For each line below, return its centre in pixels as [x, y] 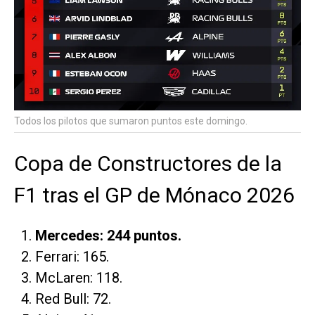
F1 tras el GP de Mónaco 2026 [154, 195]
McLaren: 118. [79, 277]
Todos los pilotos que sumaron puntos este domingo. [131, 121]
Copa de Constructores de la [148, 163]
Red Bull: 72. [73, 298]
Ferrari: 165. [72, 256]
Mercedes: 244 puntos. [108, 235]
